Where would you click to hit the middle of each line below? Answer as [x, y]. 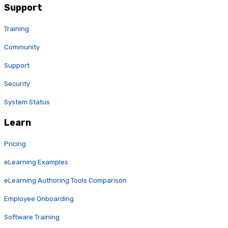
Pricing [15, 144]
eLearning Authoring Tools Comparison [65, 181]
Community [22, 47]
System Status [27, 102]
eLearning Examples [36, 162]
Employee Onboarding [39, 199]
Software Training [32, 217]
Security [17, 84]
